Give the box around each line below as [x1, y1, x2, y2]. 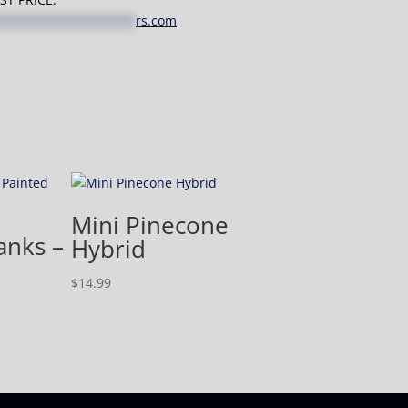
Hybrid [70, 232, 146, 266]
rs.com [136, 12, 177, 30]
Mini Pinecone [70, 209, 229, 242]
